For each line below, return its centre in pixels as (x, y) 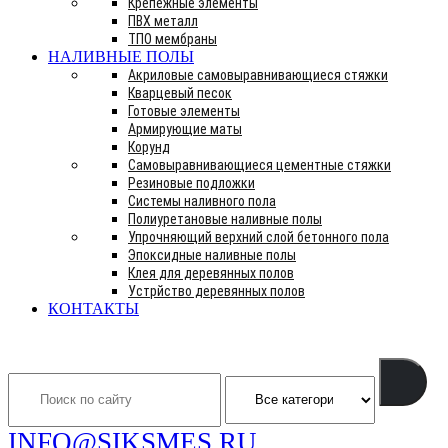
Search (37, 346)
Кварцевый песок (180, 93)
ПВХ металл (163, 21)
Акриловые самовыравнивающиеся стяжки (258, 75)
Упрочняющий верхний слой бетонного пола (258, 237)
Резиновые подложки (191, 183)
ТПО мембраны (172, 39)
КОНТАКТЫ (93, 308)
